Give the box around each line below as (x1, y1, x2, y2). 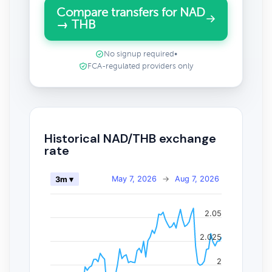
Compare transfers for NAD (56, 6, 205, 19)
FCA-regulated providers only (87, 62, 193, 70)
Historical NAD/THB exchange (44, 130, 216, 146)
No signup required (103, 50, 174, 58)
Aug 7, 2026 (175, 174, 219, 183)
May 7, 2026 (112, 174, 157, 183)
